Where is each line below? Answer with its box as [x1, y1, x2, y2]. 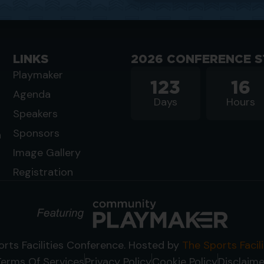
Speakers [13, 106, 58, 121]
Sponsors [13, 126, 60, 140]
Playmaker [13, 67, 63, 82]
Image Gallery [13, 145, 81, 160]
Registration [13, 164, 73, 179]
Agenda [13, 87, 51, 101]
